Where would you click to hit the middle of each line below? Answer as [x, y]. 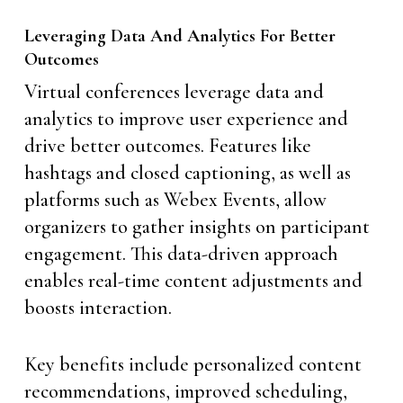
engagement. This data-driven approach [181, 254]
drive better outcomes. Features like [167, 146]
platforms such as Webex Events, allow [175, 200]
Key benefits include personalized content [193, 364]
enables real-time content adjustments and [193, 281]
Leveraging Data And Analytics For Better [179, 36]
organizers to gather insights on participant [197, 227]
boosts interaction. [98, 308]
